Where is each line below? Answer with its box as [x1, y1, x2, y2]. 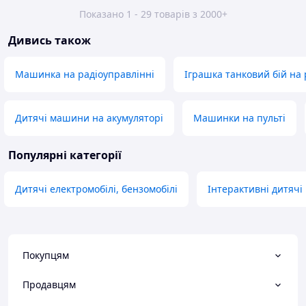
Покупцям [23, 249, 69, 262]
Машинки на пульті [193, 111, 286, 125]
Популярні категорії [8, 148, 122, 163]
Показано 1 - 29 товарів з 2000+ [79, 8, 227, 21]
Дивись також [8, 33, 91, 48]
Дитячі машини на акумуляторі [15, 111, 163, 125]
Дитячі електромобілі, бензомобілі [15, 182, 178, 196]
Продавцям [23, 277, 76, 291]
